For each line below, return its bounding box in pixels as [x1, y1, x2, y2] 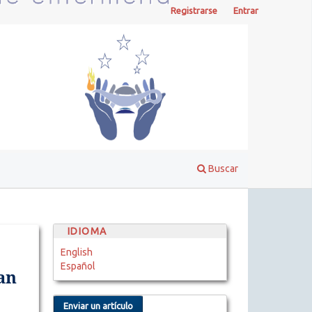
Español [61, 260, 95, 272]
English [61, 246, 93, 258]
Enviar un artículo [63, 300, 134, 311]
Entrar [233, 5, 258, 15]
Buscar [206, 162, 238, 174]
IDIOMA [68, 225, 107, 237]
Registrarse [171, 5, 218, 15]
